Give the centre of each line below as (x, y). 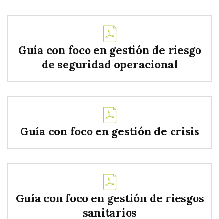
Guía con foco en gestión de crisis (110, 131)
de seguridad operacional (110, 64)
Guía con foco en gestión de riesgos (110, 198)
